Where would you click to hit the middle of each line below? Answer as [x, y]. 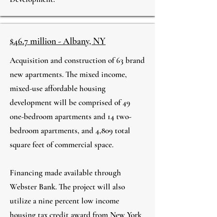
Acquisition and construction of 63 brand [77, 60]
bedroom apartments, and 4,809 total [70, 131]
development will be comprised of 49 [70, 102]
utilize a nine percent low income [64, 201]
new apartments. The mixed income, [68, 74]
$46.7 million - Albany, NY [58, 41]
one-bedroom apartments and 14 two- [70, 116]
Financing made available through [65, 173]
